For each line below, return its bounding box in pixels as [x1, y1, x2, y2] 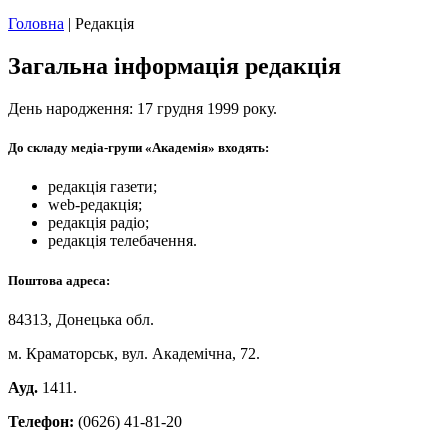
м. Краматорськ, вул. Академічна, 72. [8, 344, 260, 362]
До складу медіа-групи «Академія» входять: [8, 140, 269, 156]
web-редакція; [48, 196, 142, 214]
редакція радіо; [48, 214, 149, 232]
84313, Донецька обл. [8, 310, 154, 328]
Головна [8, 15, 64, 33]
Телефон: [8, 412, 74, 430]
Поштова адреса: [8, 272, 110, 288]
